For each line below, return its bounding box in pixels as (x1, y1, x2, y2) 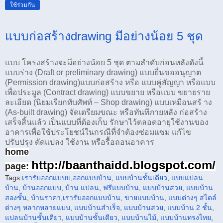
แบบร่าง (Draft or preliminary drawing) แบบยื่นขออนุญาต (5, 68, 201, 77)
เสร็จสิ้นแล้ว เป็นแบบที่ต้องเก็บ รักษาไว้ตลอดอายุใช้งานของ (5, 118, 209, 127)
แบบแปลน (171, 174, 203, 182)
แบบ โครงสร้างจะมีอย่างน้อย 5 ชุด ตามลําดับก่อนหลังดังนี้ (5, 58, 204, 67)
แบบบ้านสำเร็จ (72, 204, 120, 212)
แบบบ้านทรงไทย (158, 214, 211, 222)
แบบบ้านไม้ (121, 214, 156, 222)
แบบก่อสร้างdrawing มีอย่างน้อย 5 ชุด (5, 29, 203, 43)
